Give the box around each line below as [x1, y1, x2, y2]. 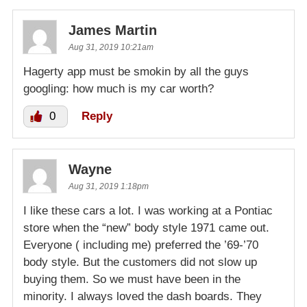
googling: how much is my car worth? [23, 82, 214, 96]
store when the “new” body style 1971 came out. [23, 221, 269, 235]
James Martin [69, 23, 157, 38]
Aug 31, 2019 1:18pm [69, 182, 149, 192]
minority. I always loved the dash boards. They [23, 290, 262, 304]
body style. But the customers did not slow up [23, 256, 257, 269]
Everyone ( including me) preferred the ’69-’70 [23, 238, 258, 252]
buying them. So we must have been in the [23, 273, 241, 286]
